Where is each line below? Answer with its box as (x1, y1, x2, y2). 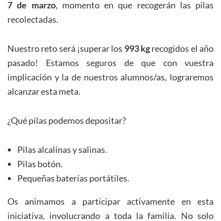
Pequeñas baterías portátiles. (17, 173, 129, 184)
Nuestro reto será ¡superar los (7, 43, 124, 54)
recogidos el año (150, 43, 214, 54)
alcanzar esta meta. (7, 86, 80, 97)
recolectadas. (7, 14, 58, 25)
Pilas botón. (17, 158, 63, 170)
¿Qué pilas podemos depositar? (7, 115, 126, 126)
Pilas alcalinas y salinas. (17, 144, 107, 155)
